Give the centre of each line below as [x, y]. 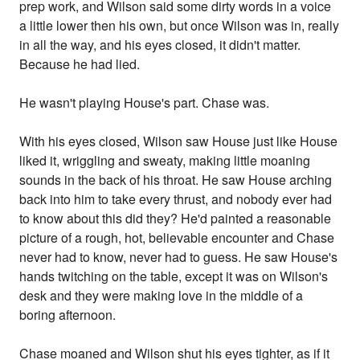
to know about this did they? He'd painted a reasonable [176, 219]
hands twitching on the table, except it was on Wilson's [174, 276]
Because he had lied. [80, 64]
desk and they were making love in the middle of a [162, 296]
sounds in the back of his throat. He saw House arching [176, 180]
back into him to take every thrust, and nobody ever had [176, 199]
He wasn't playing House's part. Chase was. [145, 103]
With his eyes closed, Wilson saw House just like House [179, 141]
